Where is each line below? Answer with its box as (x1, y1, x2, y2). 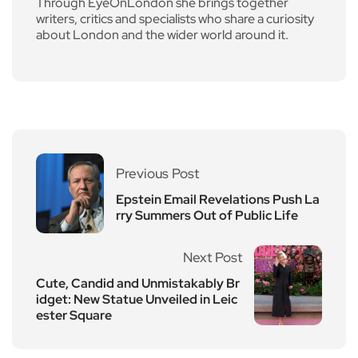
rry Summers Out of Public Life (116, 206, 298, 224)
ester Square (36, 306, 112, 324)
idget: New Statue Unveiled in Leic (36, 290, 237, 308)
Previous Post (116, 164, 199, 182)
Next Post (183, 248, 242, 266)
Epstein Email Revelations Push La (116, 190, 320, 208)
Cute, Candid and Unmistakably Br (36, 274, 240, 292)
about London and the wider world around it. (36, 26, 288, 43)
